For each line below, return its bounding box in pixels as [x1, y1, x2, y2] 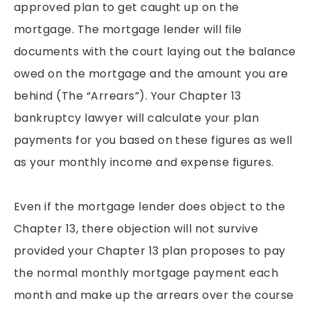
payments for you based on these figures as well [14, 131, 293, 148]
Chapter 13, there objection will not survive [14, 220, 259, 237]
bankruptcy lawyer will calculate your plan [14, 109, 259, 126]
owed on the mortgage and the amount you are [14, 65, 289, 82]
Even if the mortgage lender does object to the [14, 198, 286, 215]
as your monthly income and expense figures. [14, 154, 274, 170]
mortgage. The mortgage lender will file [14, 21, 242, 37]
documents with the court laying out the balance [14, 43, 296, 60]
